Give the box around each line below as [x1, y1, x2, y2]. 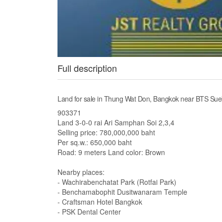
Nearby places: [57, 167, 105, 177]
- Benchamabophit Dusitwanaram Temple [57, 187, 187, 197]
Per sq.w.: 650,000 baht [57, 137, 132, 147]
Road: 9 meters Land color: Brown [57, 147, 165, 157]
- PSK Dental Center [57, 207, 121, 217]
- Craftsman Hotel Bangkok [57, 197, 142, 207]
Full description [57, 61, 117, 74]
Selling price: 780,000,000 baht [57, 127, 155, 137]
